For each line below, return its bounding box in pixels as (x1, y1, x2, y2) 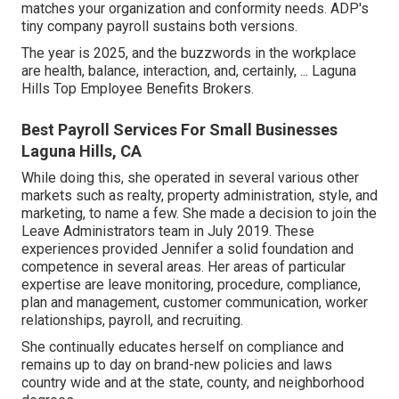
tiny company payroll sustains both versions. (21, 18, 297, 36)
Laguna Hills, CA (21, 142, 142, 161)
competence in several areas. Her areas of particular (21, 258, 346, 276)
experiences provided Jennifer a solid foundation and (21, 240, 354, 258)
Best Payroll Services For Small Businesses (21, 120, 338, 140)
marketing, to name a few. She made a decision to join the (21, 205, 377, 223)
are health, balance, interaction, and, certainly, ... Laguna (21, 62, 356, 80)
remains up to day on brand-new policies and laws (21, 356, 332, 374)
